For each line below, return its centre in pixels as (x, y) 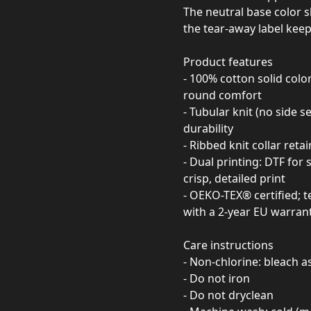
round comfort (222, 95)
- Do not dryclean (228, 295)
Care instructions (228, 245)
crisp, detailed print (234, 178)
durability (208, 128)
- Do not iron (217, 278)
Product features (228, 62)
